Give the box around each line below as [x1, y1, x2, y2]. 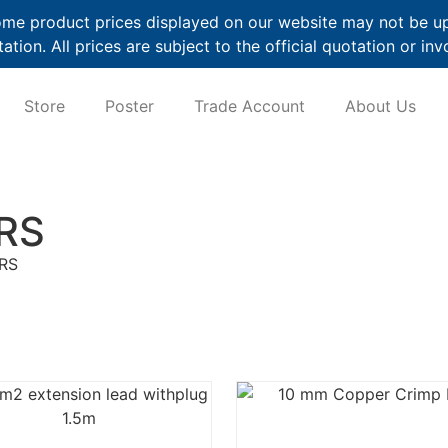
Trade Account [194, 96, 306, 117]
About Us [345, 96, 417, 117]
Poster [105, 96, 155, 117]
